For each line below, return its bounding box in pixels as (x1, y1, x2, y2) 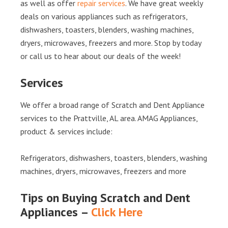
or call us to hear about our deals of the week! (20, 51, 181, 61)
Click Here (91, 204, 142, 220)
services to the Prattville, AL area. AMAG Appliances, (20, 113, 197, 123)
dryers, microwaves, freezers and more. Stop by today (20, 38, 201, 48)
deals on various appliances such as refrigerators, (20, 11, 187, 21)
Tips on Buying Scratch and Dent (20, 190, 190, 206)
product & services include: (20, 126, 112, 136)
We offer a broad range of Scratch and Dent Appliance (20, 100, 205, 110)
